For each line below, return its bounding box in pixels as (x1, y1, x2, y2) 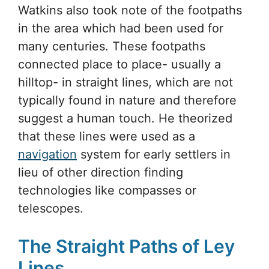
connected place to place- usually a (18, 56, 221, 71)
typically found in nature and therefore (18, 92, 237, 107)
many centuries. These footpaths (18, 38, 205, 53)
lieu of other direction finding (18, 165, 183, 180)
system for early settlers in (77, 147, 231, 162)
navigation (18, 147, 77, 162)
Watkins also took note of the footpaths (18, 2, 242, 17)
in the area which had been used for (18, 20, 223, 35)
